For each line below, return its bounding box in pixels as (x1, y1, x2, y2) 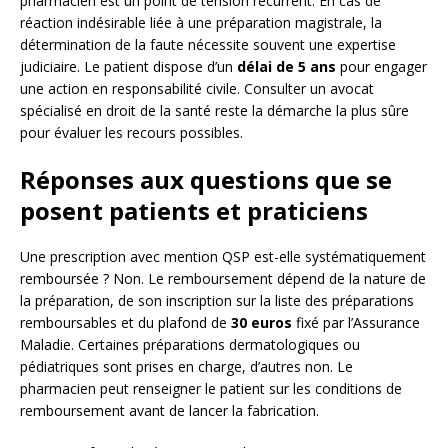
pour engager (336, 57, 427, 77)
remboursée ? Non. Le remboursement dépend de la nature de (20, 269, 426, 289)
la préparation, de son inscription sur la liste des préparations (20, 291, 414, 311)
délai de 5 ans (237, 57, 336, 77)
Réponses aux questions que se (20, 163, 392, 197)
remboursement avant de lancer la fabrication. (20, 401, 319, 421)
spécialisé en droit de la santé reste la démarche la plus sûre (20, 101, 409, 121)
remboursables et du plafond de (20, 313, 231, 333)
